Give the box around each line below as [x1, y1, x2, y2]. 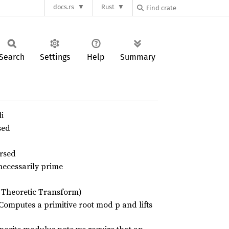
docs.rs [53, 3, 75, 11]
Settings [39, 52, 70, 62]
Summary [120, 52, 155, 62]
